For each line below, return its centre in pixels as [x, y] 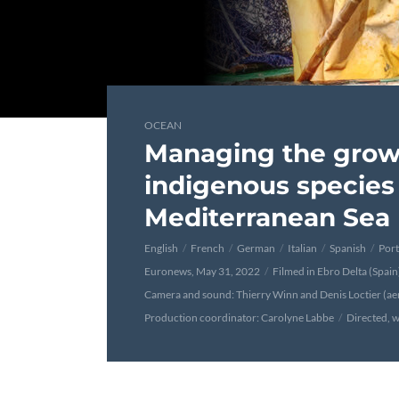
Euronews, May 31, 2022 [202, 271]
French [208, 248]
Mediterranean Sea [267, 217]
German [256, 248]
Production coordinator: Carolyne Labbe [239, 318]
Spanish [348, 248]
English [161, 248]
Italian [302, 248]
